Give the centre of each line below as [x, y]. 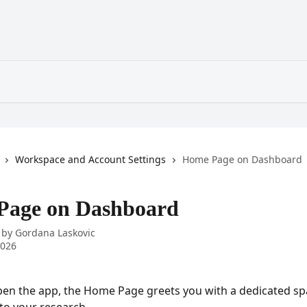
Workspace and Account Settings [90, 159]
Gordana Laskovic [55, 233]
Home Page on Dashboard [242, 159]
